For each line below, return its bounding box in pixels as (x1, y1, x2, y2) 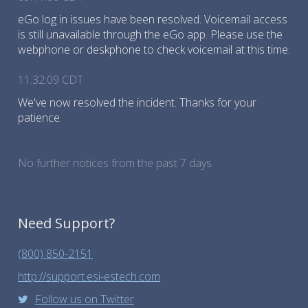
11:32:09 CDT (18, 72, 83, 87)
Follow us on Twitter (34, 291, 134, 307)
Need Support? (18, 214, 115, 232)
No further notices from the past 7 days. (18, 155, 214, 170)
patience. (18, 110, 62, 125)
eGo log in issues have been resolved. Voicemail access (18, 12, 287, 27)
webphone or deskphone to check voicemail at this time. (18, 42, 290, 57)
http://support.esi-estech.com (18, 269, 160, 284)
